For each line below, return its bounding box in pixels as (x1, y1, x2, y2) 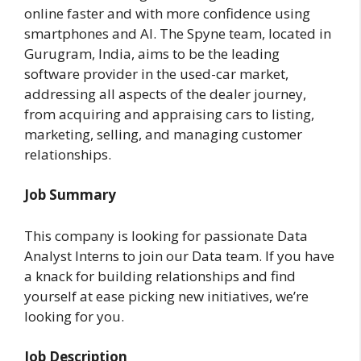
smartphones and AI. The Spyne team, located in (24, 23, 331, 43)
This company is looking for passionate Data (24, 226, 308, 245)
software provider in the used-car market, (24, 64, 288, 83)
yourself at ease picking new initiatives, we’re (24, 286, 309, 305)
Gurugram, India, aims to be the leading (24, 44, 280, 63)
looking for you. (24, 306, 124, 326)
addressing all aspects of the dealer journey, (24, 84, 306, 103)
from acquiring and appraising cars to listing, (24, 104, 314, 123)
